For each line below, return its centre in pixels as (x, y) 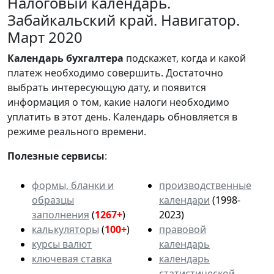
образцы (53, 200)
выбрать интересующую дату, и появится (107, 87)
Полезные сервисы (56, 156)
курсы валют (62, 244)
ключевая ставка (72, 258)
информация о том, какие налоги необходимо (118, 102)
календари (184, 200)
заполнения (61, 214)
